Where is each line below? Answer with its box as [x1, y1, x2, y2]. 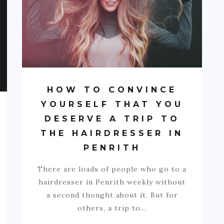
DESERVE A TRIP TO [44, 113, 180, 123]
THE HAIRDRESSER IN [40, 128, 183, 138]
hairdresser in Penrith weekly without [38, 177, 185, 186]
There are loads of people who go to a [37, 164, 186, 173]
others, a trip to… [77, 203, 146, 212]
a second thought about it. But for [46, 190, 178, 199]
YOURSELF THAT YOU [40, 99, 183, 109]
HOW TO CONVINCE [47, 84, 177, 94]
